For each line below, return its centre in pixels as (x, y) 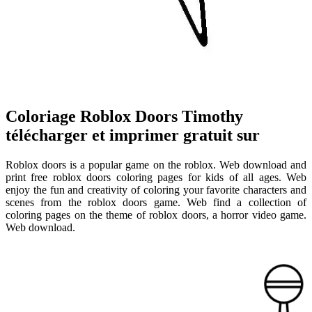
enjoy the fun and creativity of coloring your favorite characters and (156, 189)
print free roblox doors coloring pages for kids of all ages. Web (156, 177)
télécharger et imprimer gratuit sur (133, 135)
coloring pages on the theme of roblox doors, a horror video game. (156, 214)
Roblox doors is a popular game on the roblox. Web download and (156, 164)
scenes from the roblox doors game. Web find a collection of (156, 202)
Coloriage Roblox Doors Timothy (124, 116)
